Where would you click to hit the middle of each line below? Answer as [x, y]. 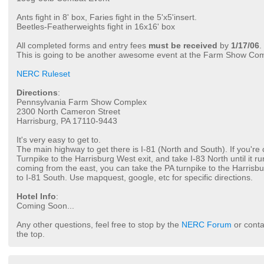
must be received [183, 46]
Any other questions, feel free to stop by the [99, 225]
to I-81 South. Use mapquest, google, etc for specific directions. [135, 178]
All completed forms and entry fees [82, 46]
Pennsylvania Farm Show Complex [82, 102]
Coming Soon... [45, 206]
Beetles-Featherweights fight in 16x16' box [96, 27]
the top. [31, 234]
